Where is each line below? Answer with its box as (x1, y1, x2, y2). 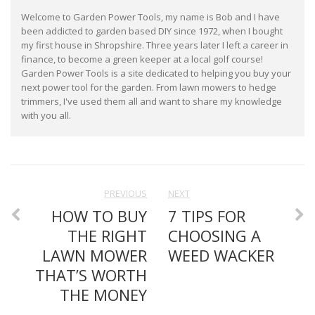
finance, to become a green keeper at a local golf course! (21, 52, 263, 65)
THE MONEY (60, 283, 147, 305)
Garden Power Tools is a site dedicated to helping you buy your (21, 66, 291, 79)
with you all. (21, 108, 71, 122)
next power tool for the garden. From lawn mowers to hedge (21, 80, 276, 94)
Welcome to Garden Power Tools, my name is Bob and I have (21, 10, 280, 23)
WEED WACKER (168, 244, 274, 266)
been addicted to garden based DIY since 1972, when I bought (21, 24, 283, 37)
